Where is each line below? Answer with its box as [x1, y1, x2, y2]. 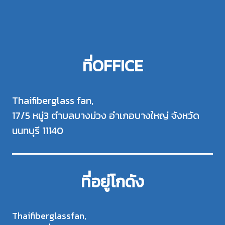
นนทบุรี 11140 [12, 123, 63, 138]
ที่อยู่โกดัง [81, 170, 144, 194]
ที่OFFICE [82, 54, 143, 78]
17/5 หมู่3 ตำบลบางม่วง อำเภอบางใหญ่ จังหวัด [12, 108, 199, 123]
